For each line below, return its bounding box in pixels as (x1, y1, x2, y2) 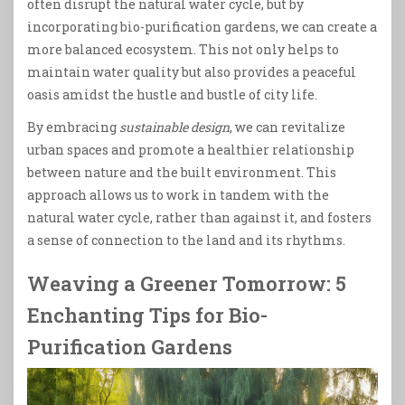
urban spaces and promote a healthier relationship (27, 141, 354, 159)
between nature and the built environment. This (27, 164, 336, 182)
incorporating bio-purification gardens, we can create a (27, 17, 377, 35)
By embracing (27, 118, 119, 137)
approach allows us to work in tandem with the (27, 186, 329, 204)
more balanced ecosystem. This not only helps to (27, 40, 339, 58)
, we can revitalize (230, 118, 345, 137)
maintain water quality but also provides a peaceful (27, 62, 356, 80)
